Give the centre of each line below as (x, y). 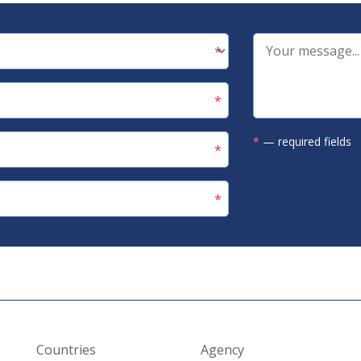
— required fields (305, 141)
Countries (66, 350)
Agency (222, 350)
